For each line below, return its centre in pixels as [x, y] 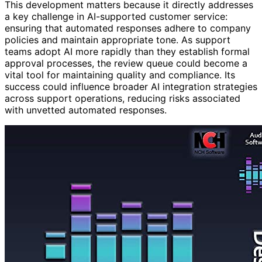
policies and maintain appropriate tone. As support [118, 40]
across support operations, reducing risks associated [123, 99]
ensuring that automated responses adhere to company [128, 28]
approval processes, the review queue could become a [126, 63]
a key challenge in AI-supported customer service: [116, 17]
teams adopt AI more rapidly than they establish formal [127, 52]
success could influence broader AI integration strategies [131, 87]
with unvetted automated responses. [86, 110]
